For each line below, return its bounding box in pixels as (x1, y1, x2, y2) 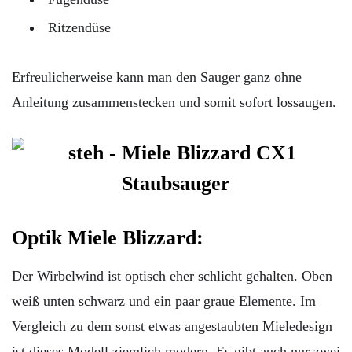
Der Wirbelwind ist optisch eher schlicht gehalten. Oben (12, 268, 332, 284)
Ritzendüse (48, 19, 111, 35)
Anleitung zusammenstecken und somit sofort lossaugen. (12, 93, 336, 110)
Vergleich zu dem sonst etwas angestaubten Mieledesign (12, 318, 332, 335)
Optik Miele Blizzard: (12, 226, 203, 250)
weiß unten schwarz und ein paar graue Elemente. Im (12, 293, 316, 310)
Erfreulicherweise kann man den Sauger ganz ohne (12, 68, 302, 85)
